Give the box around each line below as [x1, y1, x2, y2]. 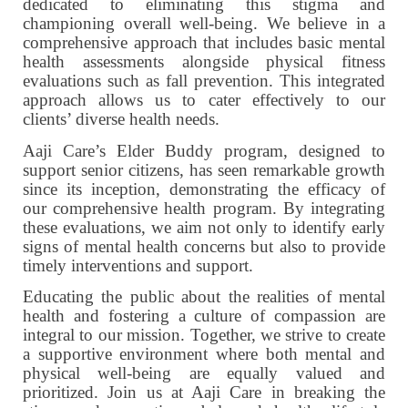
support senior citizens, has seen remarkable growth [23, 159, 385, 179]
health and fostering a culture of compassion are [23, 305, 385, 325]
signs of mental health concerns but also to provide [23, 236, 385, 256]
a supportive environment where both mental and [23, 343, 385, 363]
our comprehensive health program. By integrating [23, 198, 385, 218]
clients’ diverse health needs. [23, 109, 219, 129]
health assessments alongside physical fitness [23, 52, 385, 72]
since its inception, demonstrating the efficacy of [23, 178, 385, 199]
